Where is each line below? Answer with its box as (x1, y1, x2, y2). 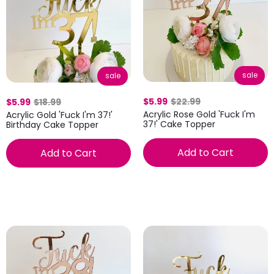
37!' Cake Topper (143, 118, 215, 130)
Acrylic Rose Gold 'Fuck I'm (143, 108, 255, 120)
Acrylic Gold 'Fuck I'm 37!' (6, 108, 113, 121)
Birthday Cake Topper (6, 118, 98, 131)
